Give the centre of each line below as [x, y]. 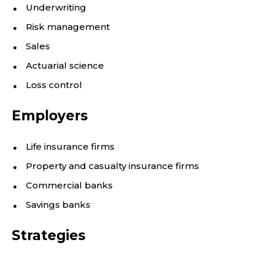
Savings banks [58, 205]
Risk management [68, 27]
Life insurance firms [70, 146]
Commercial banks [69, 185]
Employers [50, 116]
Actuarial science [65, 65]
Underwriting [56, 7]
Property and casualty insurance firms [112, 166]
